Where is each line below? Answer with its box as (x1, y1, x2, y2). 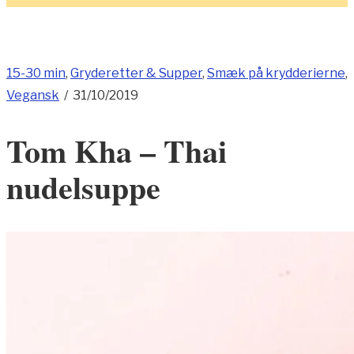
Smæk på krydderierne (207, 66, 345, 81)
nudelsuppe (6, 164, 160, 211)
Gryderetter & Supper (70, 66, 202, 81)
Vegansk (6, 88, 59, 103)
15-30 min (6, 66, 66, 81)
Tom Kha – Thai (6, 127, 227, 175)
